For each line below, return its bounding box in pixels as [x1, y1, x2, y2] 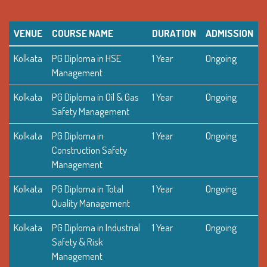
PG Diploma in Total [52, 182, 123, 195]
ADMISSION [206, 26, 253, 39]
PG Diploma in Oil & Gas [52, 90, 139, 103]
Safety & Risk [52, 235, 103, 248]
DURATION [152, 26, 196, 39]
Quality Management [52, 196, 130, 209]
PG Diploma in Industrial [52, 221, 140, 234]
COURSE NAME [52, 26, 113, 39]
